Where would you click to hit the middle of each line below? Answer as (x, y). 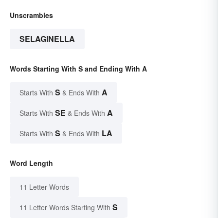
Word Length (31, 163)
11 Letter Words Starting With (65, 207)
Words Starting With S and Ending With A (78, 68)
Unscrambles (31, 15)
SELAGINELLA (47, 38)
